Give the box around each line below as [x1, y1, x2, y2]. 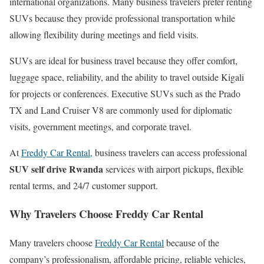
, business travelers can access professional [90, 146, 247, 159]
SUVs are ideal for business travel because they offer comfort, [9, 54, 237, 67]
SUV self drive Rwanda [9, 161, 103, 176]
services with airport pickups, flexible [103, 162, 243, 175]
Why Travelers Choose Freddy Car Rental [9, 206, 203, 222]
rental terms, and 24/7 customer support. [9, 179, 158, 192]
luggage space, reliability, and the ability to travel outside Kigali [9, 70, 244, 83]
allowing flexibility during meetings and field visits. [9, 28, 199, 41]
